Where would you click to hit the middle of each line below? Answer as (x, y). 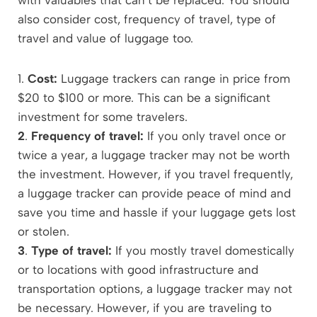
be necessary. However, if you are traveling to (145, 307)
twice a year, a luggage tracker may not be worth (154, 155)
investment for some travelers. (103, 116)
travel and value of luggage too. (105, 38)
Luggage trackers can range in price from (174, 78)
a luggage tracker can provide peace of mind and (154, 193)
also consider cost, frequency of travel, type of (147, 19)
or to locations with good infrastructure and (138, 269)
